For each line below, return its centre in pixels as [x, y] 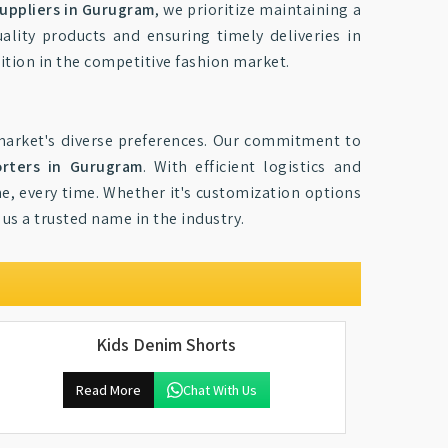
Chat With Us [219, 390]
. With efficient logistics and [251, 166]
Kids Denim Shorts [166, 344]
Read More [108, 390]
